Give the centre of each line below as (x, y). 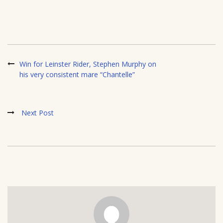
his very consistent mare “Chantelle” (77, 75)
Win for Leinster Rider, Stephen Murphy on (88, 64)
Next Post (38, 113)
